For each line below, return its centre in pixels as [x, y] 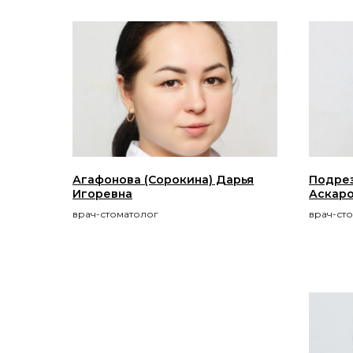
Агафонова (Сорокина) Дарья [163, 179]
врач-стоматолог [115, 214]
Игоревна [102, 193]
